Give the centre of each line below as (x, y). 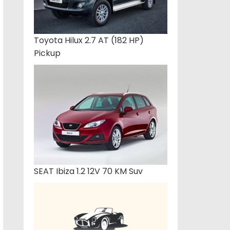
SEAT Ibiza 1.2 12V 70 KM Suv (88, 171)
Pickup (47, 53)
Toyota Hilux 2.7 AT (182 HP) (89, 41)
